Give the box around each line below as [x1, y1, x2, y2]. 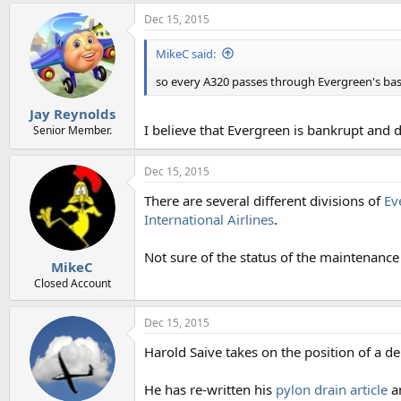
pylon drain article [276, 380, 388, 398]
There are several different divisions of [144, 192, 384, 210]
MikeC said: [156, 45, 216, 62]
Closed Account [33, 275, 111, 291]
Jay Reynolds [29, 105, 115, 124]
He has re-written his [144, 380, 276, 398]
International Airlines [144, 210, 274, 229]
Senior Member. [32, 123, 112, 139]
